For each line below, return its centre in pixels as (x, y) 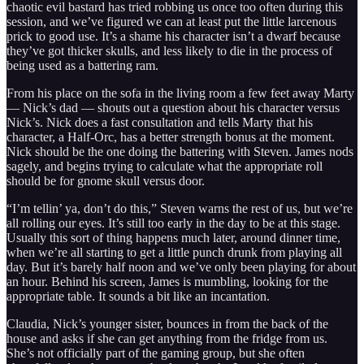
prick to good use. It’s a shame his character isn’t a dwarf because (173, 37)
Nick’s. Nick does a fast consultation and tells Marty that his (160, 123)
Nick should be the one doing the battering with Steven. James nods (180, 152)
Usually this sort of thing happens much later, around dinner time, (173, 238)
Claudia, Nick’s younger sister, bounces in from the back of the (167, 324)
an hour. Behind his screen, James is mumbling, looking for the (167, 282)
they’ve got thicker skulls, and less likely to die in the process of (169, 51)
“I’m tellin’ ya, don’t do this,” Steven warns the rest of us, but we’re (180, 209)
